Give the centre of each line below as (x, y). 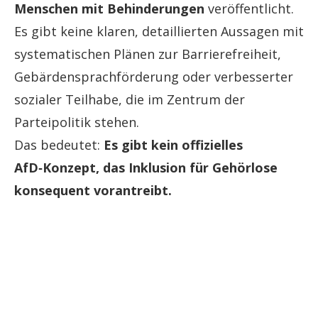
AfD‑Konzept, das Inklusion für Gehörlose (146, 168)
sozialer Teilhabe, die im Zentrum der (130, 100)
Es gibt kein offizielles (173, 145)
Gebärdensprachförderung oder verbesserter (154, 77)
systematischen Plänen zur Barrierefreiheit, (148, 54)
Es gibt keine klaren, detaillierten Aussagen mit (159, 32)
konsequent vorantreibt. (93, 191)
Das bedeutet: (59, 145)
